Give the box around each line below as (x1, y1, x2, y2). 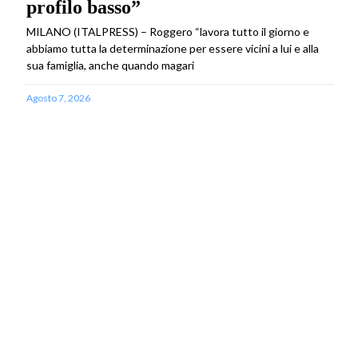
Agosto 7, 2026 (26, 91, 90, 104)
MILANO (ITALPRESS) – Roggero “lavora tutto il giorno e (26, 24, 309, 38)
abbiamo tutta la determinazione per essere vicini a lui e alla (26, 41, 319, 55)
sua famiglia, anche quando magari (26, 58, 194, 72)
